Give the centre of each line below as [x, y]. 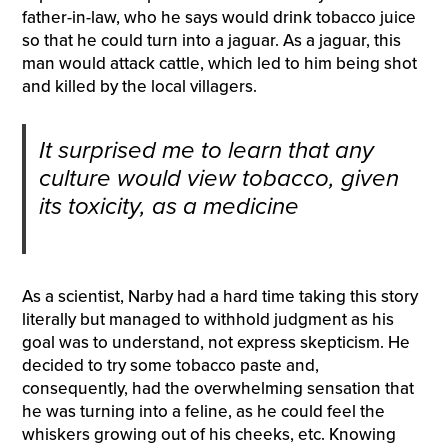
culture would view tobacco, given [218, 178]
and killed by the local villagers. [139, 87]
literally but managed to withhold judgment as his [207, 319]
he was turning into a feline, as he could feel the [203, 411]
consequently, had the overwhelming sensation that [217, 388]
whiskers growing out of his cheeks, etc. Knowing [208, 434]
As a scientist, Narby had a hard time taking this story [219, 296]
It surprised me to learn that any [206, 150]
